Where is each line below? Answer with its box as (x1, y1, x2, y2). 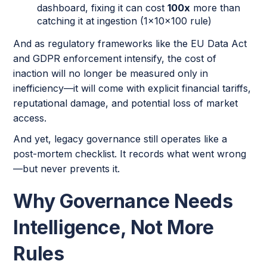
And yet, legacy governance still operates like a (13, 132, 228, 145)
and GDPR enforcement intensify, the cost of (13, 52, 217, 64)
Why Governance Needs (13, 189, 233, 213)
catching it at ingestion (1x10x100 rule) (37, 14, 212, 27)
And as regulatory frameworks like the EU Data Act (13, 37, 247, 49)
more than (190, 1, 241, 14)
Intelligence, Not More (13, 215, 214, 239)
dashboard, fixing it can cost (37, 1, 168, 14)
